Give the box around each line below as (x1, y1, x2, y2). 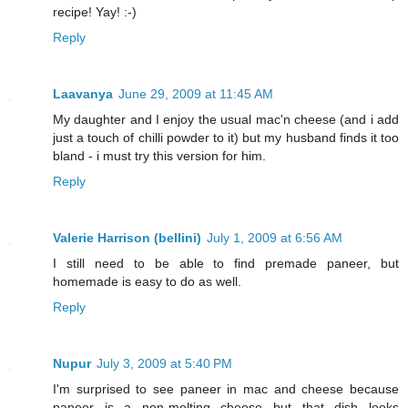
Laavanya (53, 87, 113, 102)
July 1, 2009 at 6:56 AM (207, 230, 342, 246)
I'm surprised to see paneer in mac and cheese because (53, 382, 399, 397)
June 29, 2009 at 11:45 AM (118, 87, 273, 102)
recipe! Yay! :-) (53, 5, 137, 20)
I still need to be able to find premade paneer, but (53, 256, 399, 271)
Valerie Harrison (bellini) (53, 230, 201, 246)
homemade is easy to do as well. (53, 274, 241, 290)
